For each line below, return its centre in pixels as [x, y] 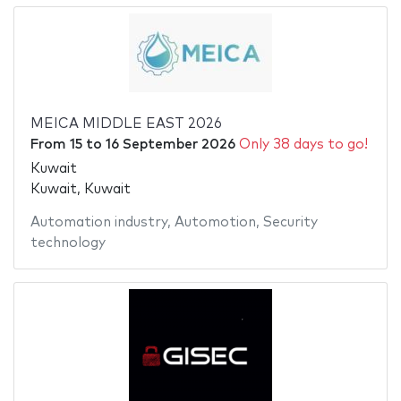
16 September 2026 [170, 145]
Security [290, 222]
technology [68, 243]
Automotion [215, 222]
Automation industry [98, 222]
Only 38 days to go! [303, 145]
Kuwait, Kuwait [80, 189]
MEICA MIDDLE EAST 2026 [126, 124]
